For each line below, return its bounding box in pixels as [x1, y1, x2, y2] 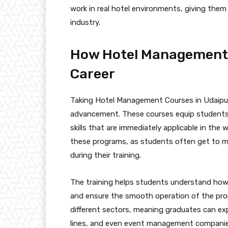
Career [70, 65, 115, 82]
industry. [70, 17, 100, 27]
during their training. [70, 150, 141, 160]
